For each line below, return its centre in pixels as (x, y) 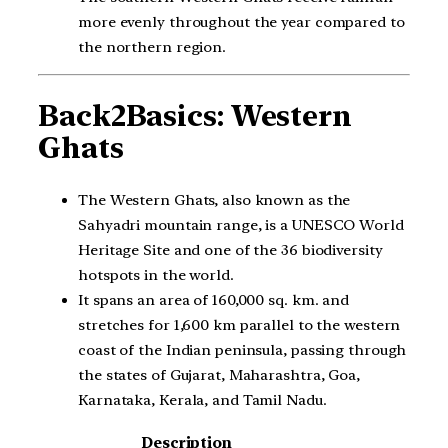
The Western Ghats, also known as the (214, 199)
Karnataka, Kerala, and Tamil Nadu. (202, 399)
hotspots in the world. (156, 274)
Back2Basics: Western (195, 116)
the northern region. (152, 46)
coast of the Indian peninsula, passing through (242, 349)
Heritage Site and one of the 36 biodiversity (230, 249)
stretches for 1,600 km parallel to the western (239, 324)
